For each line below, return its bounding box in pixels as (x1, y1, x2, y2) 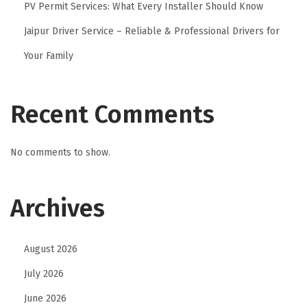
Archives (10, 193, 105, 223)
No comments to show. (10, 146, 110, 158)
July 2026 (24, 267, 64, 280)
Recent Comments (10, 99, 214, 130)
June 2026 (24, 292, 66, 304)
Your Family (24, 49, 73, 62)
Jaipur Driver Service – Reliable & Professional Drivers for (24, 25, 280, 37)
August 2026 (24, 243, 77, 255)
